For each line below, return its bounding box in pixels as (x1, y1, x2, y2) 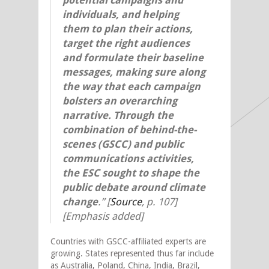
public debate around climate (62, 181, 205, 193)
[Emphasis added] (62, 210, 144, 222)
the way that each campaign (62, 80, 201, 92)
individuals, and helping (62, 8, 179, 20)
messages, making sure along (62, 65, 205, 78)
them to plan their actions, (62, 22, 193, 35)
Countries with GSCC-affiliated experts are (50, 236, 206, 246)
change (62, 195, 98, 208)
